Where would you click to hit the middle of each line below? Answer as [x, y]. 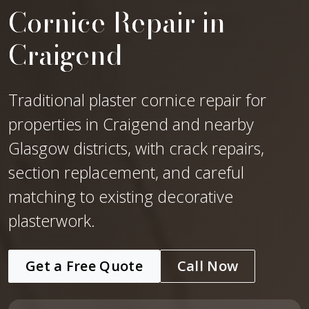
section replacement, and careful [126, 172]
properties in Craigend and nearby [131, 124]
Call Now [208, 266]
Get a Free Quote [84, 266]
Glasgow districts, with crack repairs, [136, 148]
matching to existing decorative [121, 196]
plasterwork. [52, 220]
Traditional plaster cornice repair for [137, 100]
